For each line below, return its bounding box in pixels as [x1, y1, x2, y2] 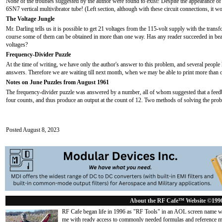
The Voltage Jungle [6, 15, 55, 22]
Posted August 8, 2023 [6, 126, 59, 133]
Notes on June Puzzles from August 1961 [6, 79, 109, 86]
